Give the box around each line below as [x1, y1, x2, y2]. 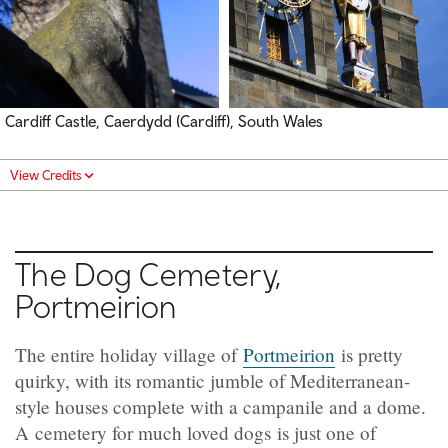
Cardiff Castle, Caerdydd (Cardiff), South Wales [5, 112, 323, 131]
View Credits [10, 166, 81, 183]
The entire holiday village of [15, 341, 243, 367]
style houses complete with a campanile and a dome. [15, 393, 426, 419]
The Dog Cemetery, [15, 254, 283, 293]
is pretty [335, 341, 403, 367]
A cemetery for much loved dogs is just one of [15, 419, 376, 445]
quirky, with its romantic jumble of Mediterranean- [15, 367, 410, 393]
